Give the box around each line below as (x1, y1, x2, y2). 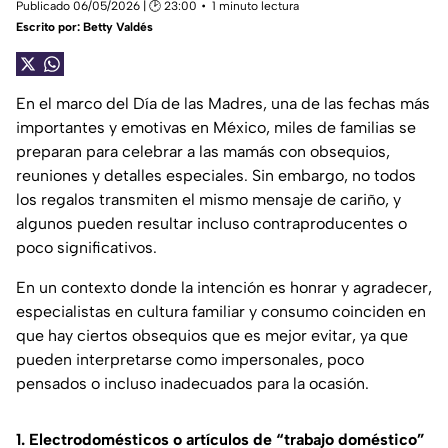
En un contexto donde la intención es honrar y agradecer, (16, 278, 432, 298)
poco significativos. (16, 238, 157, 258)
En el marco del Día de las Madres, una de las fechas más (16, 94, 430, 114)
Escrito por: (16, 20, 83, 35)
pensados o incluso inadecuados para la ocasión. (16, 374, 369, 394)
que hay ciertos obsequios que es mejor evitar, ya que (16, 326, 408, 346)
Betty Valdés (83, 20, 153, 35)
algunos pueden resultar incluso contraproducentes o (16, 214, 407, 234)
